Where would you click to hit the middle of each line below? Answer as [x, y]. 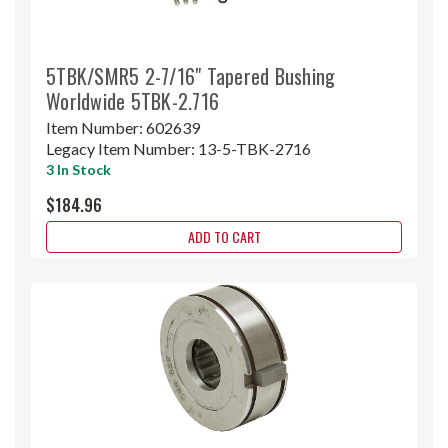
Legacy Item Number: [122, 148]
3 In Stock [78, 169]
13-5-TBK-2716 [254, 148]
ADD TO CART [224, 236]
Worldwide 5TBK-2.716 [132, 100]
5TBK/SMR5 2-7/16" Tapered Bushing [191, 75]
